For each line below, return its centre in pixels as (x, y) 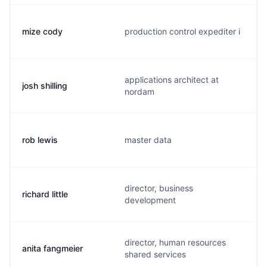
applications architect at (172, 80)
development (150, 200)
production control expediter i (182, 31)
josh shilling (45, 86)
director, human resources (175, 242)
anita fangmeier (52, 248)
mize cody (42, 31)
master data (148, 140)
